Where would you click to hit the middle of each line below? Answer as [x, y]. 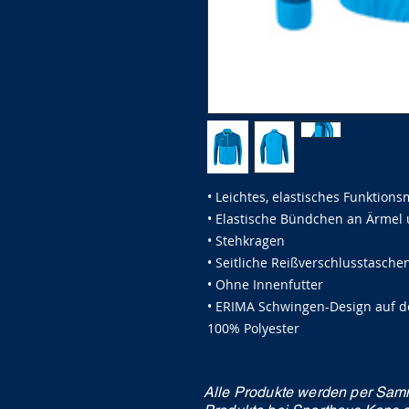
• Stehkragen [246, 240]
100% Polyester [253, 328]
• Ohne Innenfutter [265, 284]
